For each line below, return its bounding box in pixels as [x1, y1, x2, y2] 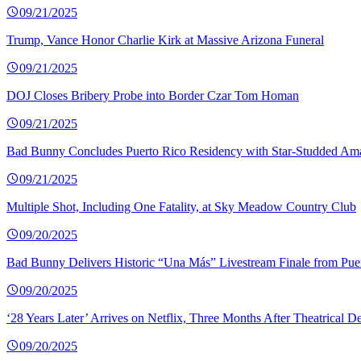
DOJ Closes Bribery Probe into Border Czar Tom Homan [6, 89, 299, 103]
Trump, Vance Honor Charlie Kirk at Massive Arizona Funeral [6, 33, 324, 48]
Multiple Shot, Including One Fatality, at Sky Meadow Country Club [6, 200, 356, 214]
